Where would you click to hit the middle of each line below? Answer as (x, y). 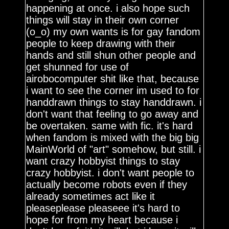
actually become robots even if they (107, 185)
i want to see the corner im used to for (113, 90)
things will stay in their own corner (103, 20)
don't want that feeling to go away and (112, 114)
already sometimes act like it (91, 196)
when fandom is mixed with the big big (113, 138)
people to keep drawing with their (101, 43)
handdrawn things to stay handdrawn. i (114, 102)
